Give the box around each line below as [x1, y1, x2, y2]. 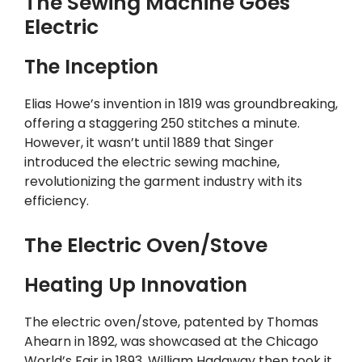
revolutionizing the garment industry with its [24, 172, 302, 192]
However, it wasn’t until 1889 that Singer [24, 133, 274, 153]
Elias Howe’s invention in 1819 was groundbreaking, [24, 95, 338, 114]
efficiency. [24, 192, 89, 211]
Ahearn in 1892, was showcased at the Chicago [24, 331, 318, 351]
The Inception [24, 53, 158, 81]
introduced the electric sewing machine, [24, 153, 280, 172]
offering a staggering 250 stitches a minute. [24, 114, 300, 133]
